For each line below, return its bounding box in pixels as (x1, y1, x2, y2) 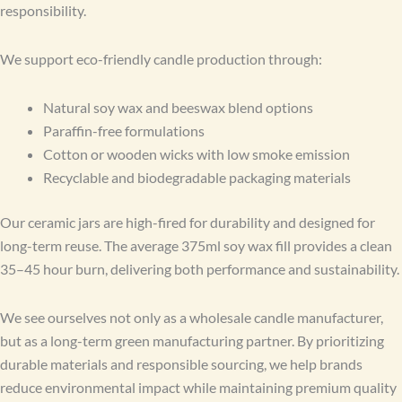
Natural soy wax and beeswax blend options (43, 99, 313, 117)
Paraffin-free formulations (43, 122, 205, 140)
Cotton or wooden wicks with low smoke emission (43, 145, 350, 163)
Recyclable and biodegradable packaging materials (43, 169, 351, 187)
